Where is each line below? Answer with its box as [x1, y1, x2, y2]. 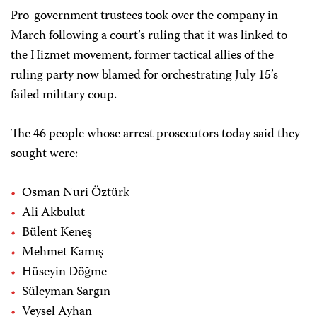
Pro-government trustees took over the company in [11, 6, 278, 28]
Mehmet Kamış [22, 242, 103, 264]
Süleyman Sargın [22, 282, 110, 304]
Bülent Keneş [22, 222, 92, 244]
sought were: [11, 144, 78, 166]
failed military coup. [11, 85, 117, 107]
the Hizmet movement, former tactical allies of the [11, 45, 274, 67]
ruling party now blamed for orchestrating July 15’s [11, 65, 278, 87]
